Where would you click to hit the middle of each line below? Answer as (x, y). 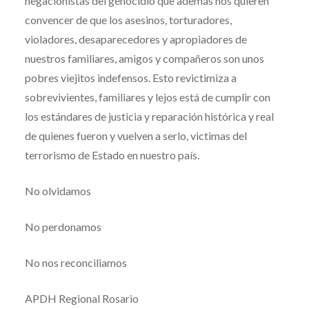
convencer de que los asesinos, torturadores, (128, 20)
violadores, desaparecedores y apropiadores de (136, 39)
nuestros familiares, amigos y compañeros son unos (144, 59)
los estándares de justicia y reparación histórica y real (149, 117)
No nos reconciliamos (76, 263)
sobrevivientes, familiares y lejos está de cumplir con (147, 97)
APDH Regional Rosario (81, 299)
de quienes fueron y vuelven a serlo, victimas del (136, 136)
